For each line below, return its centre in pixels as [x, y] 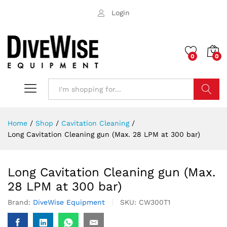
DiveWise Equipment [69, 202]
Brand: [20, 202]
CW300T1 [155, 202]
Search [206, 110]
